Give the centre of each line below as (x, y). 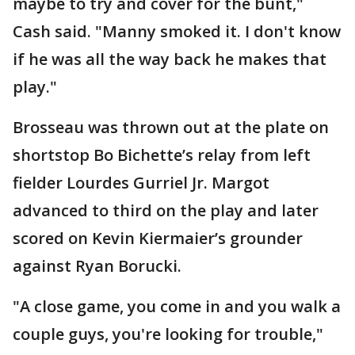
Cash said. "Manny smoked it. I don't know (177, 31)
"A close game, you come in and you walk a (177, 306)
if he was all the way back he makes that (170, 59)
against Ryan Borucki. (97, 265)
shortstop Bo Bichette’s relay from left (162, 155)
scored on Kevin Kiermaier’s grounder (158, 238)
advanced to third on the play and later (166, 210)
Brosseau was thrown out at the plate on (171, 127)
